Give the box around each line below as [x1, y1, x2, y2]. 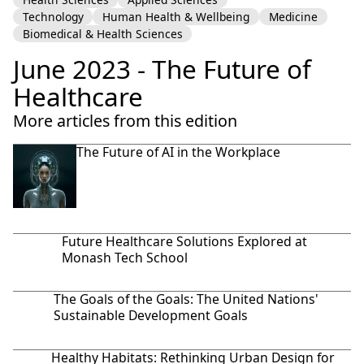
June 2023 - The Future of [12, 50, 311, 86]
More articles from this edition [12, 109, 237, 132]
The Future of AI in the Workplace [76, 142, 281, 161]
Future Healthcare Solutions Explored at [62, 232, 308, 250]
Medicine [268, 8, 318, 24]
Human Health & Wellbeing [102, 8, 250, 24]
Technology [22, 8, 84, 24]
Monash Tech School [62, 248, 188, 266]
